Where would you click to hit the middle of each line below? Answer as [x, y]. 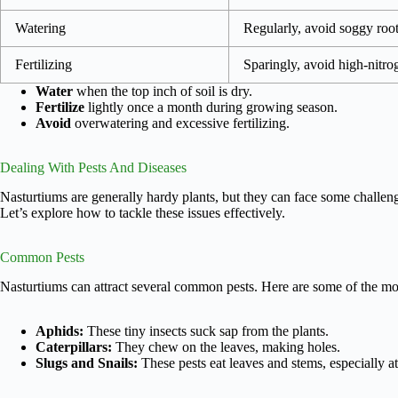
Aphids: [60, 330]
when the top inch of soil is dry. [163, 91]
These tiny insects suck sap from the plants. [206, 330]
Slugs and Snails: [87, 362]
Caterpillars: [74, 346]
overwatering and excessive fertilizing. [180, 123]
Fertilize [60, 107]
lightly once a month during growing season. [211, 107]
